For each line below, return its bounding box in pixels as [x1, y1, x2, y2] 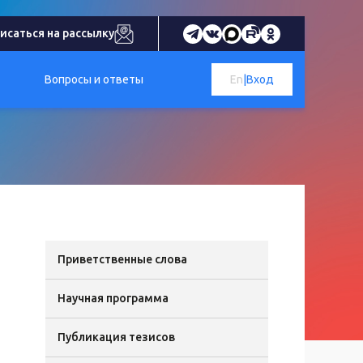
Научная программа [58, 292, 169, 305]
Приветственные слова [58, 253, 187, 266]
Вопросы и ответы [45, 72, 144, 86]
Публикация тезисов [58, 331, 175, 344]
